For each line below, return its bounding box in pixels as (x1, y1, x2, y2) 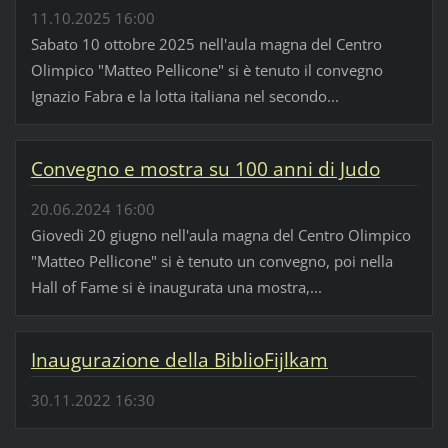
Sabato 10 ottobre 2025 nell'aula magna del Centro (30, 33, 382, 54)
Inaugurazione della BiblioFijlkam (30, 346, 328, 373)
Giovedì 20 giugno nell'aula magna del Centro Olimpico (30, 225, 411, 246)
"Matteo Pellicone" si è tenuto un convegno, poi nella (30, 251, 393, 272)
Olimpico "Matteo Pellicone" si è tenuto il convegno (30, 59, 383, 80)
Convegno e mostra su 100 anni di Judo (30, 155, 380, 182)
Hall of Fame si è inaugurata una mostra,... (30, 277, 322, 298)
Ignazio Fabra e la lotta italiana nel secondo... (30, 85, 339, 106)
